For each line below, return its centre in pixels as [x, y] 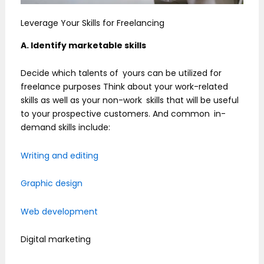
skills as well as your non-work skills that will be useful [130, 100]
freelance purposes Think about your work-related [124, 87]
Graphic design [52, 184]
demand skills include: [65, 128]
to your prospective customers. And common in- [123, 114]
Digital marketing [56, 240]
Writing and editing [60, 155]
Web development [59, 211]
